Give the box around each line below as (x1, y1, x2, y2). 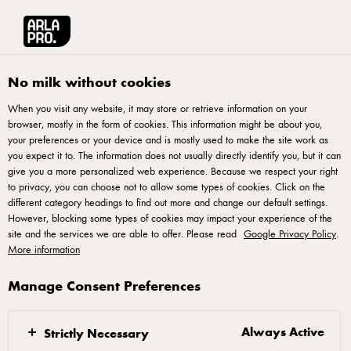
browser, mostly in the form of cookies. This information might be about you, (8, 117, 322, 131)
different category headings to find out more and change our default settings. (8, 195, 327, 209)
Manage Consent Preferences (8, 276, 201, 295)
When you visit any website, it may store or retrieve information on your (8, 101, 307, 115)
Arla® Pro (13, 57, 54, 71)
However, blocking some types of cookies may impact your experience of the (8, 211, 332, 225)
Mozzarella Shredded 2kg (120, 57, 232, 71)
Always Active (241, 323, 324, 340)
